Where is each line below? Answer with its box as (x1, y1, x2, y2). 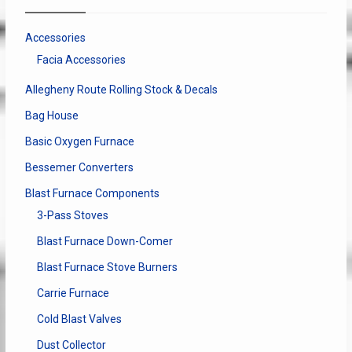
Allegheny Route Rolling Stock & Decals (24, 82, 218, 96)
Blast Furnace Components (24, 186, 159, 200)
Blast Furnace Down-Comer (36, 234, 173, 247)
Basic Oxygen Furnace (24, 134, 134, 148)
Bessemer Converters (24, 160, 134, 174)
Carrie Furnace (36, 286, 109, 299)
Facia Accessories (36, 53, 126, 66)
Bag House (24, 108, 79, 122)
